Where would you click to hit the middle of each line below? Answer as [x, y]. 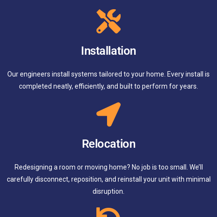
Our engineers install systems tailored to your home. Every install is [108, 74]
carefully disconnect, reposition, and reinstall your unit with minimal [108, 179]
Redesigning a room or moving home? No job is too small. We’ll [108, 167]
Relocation [108, 144]
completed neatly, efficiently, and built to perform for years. [108, 86]
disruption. [108, 192]
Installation [108, 51]
